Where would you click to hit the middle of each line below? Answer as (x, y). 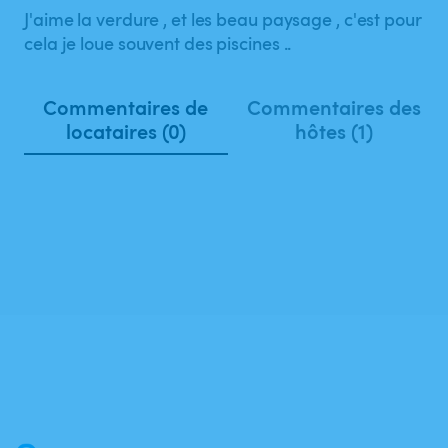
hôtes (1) (333, 131)
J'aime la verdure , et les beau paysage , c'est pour (223, 18)
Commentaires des (333, 107)
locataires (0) (125, 131)
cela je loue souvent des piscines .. (158, 42)
